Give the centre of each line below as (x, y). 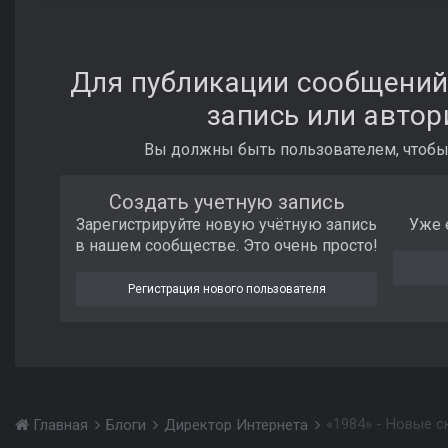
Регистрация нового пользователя (226, 288)
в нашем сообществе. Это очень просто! (227, 245)
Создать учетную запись (226, 201)
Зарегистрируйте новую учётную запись (227, 224)
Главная (60, 425)
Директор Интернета (238, 425)
